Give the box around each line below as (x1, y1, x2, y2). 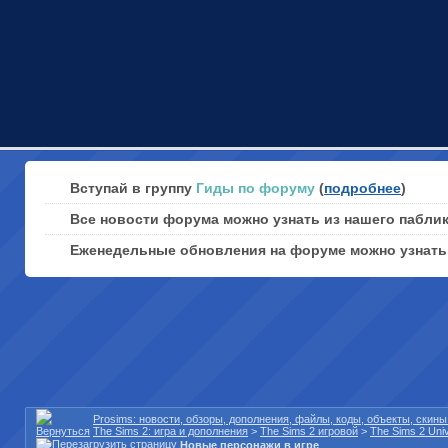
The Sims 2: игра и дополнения (93, 425, 248, 437)
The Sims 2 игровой (260, 425, 358, 437)
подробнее (324, 180, 401, 196)
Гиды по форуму (196, 180, 315, 196)
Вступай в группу (70, 180, 196, 196)
